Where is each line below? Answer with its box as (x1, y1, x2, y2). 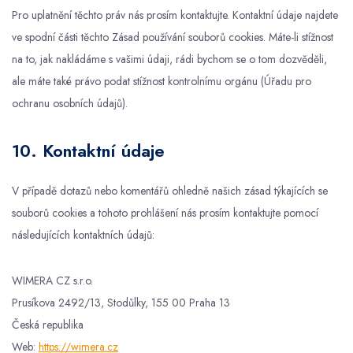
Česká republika (12, 317, 84, 333)
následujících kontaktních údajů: (12, 227, 154, 243)
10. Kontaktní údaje (12, 138, 165, 163)
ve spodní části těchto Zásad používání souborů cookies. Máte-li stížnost (12, 29, 333, 45)
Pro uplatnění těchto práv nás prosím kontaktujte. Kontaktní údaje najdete (12, 7, 338, 23)
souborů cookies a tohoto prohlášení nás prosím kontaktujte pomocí (12, 205, 318, 221)
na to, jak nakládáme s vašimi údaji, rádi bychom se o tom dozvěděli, (12, 51, 327, 67)
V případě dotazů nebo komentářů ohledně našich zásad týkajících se (12, 183, 328, 199)
